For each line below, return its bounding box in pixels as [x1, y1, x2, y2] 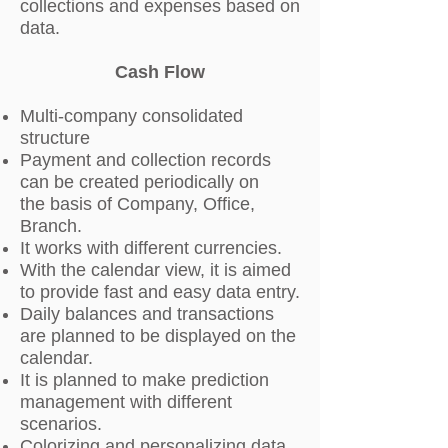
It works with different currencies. [20, 238, 282, 258]
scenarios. [20, 414, 102, 434]
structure [20, 128, 90, 148]
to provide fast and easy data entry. [20, 282, 300, 302]
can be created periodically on [20, 172, 259, 192]
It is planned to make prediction [20, 370, 269, 390]
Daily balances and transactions [20, 304, 274, 324]
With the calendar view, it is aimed [20, 260, 291, 280]
